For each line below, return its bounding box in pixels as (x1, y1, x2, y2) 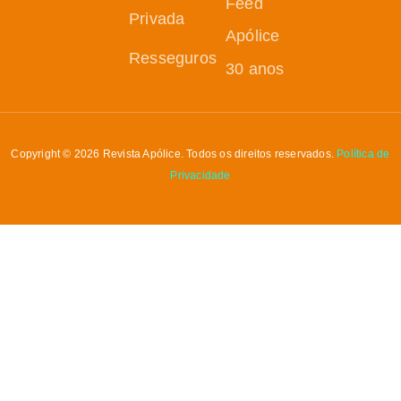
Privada (128, 10, 185, 29)
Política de (337, 148, 390, 161)
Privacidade (170, 169, 231, 183)
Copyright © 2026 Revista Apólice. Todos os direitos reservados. (11, 148, 337, 161)
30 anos (225, 60, 285, 79)
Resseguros (128, 49, 217, 68)
